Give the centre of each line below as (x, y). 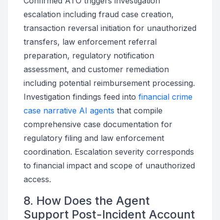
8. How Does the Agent (87, 201)
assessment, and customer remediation (96, 69)
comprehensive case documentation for (98, 124)
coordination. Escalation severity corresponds (109, 152)
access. (37, 179)
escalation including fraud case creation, (99, 14)
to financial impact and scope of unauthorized (109, 165)
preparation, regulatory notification (89, 55)
